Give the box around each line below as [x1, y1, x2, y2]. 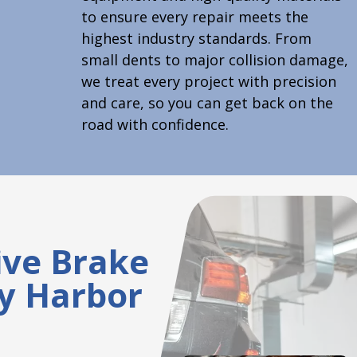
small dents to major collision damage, [80, 50, 348, 70]
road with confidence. [80, 115, 229, 135]
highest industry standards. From [80, 29, 312, 49]
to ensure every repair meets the [80, 7, 308, 27]
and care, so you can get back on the [80, 93, 333, 113]
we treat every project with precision [80, 72, 336, 92]
